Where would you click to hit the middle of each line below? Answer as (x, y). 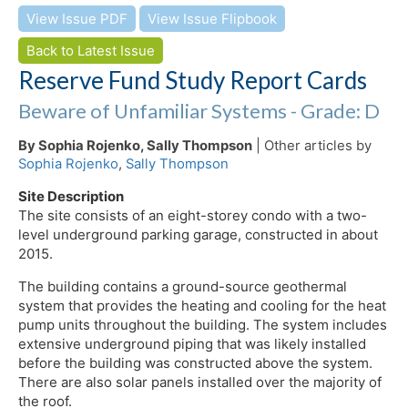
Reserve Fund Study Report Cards (193, 80)
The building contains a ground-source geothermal (183, 286)
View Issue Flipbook (212, 18)
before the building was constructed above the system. (195, 362)
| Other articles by (312, 145)
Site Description (71, 196)
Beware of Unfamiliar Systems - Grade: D (199, 110)
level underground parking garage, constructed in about (198, 234)
